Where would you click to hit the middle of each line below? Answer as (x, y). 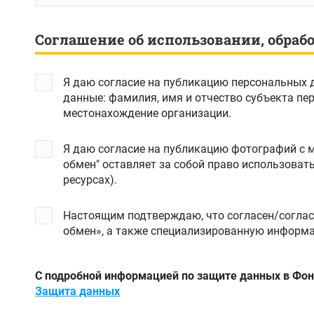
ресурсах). (90, 180)
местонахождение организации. (147, 113)
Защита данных (77, 291)
